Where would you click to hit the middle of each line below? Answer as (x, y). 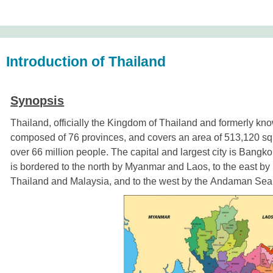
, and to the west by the (160, 181)
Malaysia (90, 181)
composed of (40, 137)
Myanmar (145, 167)
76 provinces (96, 137)
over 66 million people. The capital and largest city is (125, 152)
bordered (40, 167)
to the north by (92, 167)
